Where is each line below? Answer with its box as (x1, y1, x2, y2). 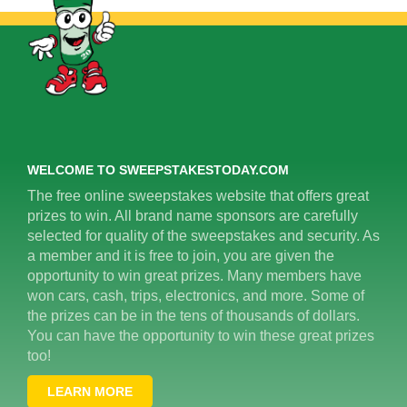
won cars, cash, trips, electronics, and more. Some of (27, 287, 364, 303)
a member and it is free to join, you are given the (27, 247, 334, 263)
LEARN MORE (47, 383, 133, 399)
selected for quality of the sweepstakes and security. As (27, 227, 380, 243)
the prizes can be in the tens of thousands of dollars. (27, 307, 360, 323)
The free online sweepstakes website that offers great (27, 187, 369, 203)
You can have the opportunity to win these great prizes (27, 327, 374, 343)
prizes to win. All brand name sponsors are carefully (27, 207, 358, 223)
